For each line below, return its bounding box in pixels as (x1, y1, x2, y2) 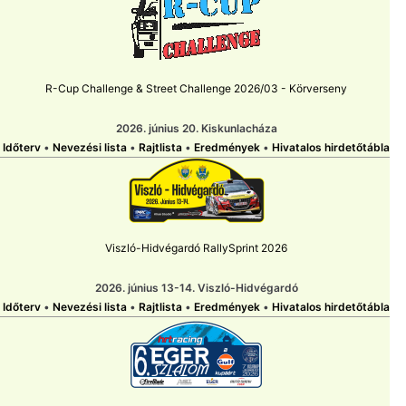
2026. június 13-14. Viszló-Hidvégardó (94, 281, 298, 295)
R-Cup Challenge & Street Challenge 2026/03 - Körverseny (45, 82, 347, 96)
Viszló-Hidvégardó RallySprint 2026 (105, 241, 287, 256)
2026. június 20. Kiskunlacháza (115, 121, 277, 136)
